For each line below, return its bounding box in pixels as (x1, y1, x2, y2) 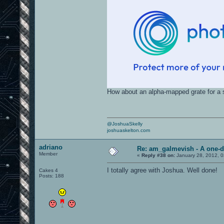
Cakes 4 (39, 167, 58, 173)
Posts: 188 (39, 172, 64, 178)
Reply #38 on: (141, 152, 175, 158)
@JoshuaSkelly (107, 120, 142, 126)
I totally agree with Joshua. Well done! (107, 166, 217, 174)
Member (39, 150, 57, 156)
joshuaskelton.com (107, 127, 150, 133)
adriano (39, 143, 62, 151)
